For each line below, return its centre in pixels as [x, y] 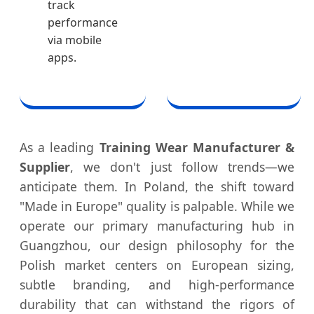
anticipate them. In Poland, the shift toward [157, 187]
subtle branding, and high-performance [157, 285]
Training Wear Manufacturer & [197, 148]
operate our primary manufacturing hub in [157, 226]
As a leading [60, 148]
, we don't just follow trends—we [182, 167]
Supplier [45, 167]
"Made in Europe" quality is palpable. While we [157, 206]
